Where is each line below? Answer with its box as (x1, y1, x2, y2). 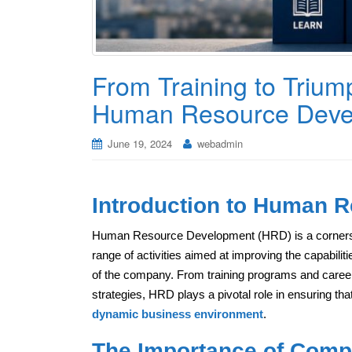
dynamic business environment (92, 306, 263, 321)
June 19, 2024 (108, 136, 172, 152)
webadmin (197, 136, 243, 152)
